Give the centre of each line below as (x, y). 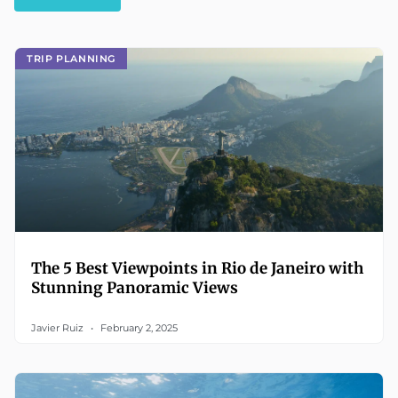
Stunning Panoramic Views (135, 288)
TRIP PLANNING (71, 58)
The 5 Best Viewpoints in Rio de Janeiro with (197, 268)
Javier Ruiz (59, 328)
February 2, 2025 (138, 328)
